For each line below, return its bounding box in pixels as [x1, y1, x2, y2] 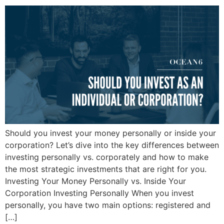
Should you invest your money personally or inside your [5, 127, 216, 138]
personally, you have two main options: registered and [5, 199, 210, 210]
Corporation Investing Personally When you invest [5, 187, 194, 198]
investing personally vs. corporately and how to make [5, 151, 208, 162]
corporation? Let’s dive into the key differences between [5, 139, 219, 150]
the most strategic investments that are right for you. [5, 163, 206, 174]
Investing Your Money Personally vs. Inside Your [5, 175, 186, 186]
